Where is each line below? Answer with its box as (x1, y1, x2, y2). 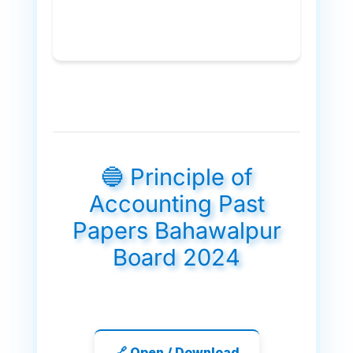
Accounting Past (88, 189, 265, 217)
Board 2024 (113, 243, 240, 271)
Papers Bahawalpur (72, 216, 281, 244)
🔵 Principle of (100, 162, 253, 191)
